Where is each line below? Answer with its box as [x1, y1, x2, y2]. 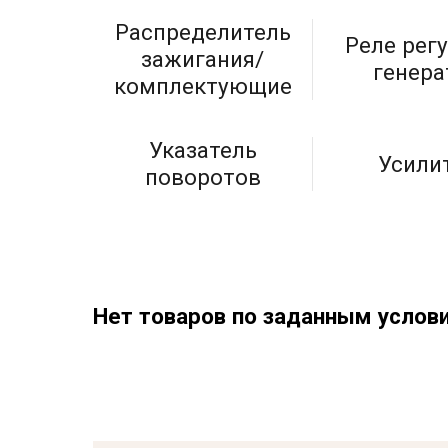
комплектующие [113, 72, 292, 99]
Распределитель [114, 18, 291, 45]
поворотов [144, 164, 261, 191]
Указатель [148, 137, 257, 164]
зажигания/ [141, 45, 265, 72]
